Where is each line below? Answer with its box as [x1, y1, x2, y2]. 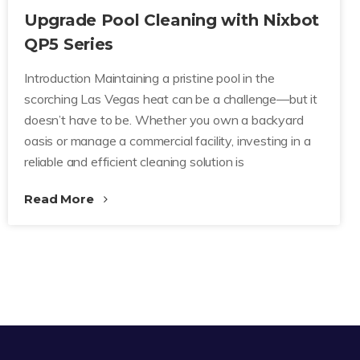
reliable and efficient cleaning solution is [24, 153, 245, 170]
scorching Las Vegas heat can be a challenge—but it [24, 91, 317, 107]
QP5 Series [24, 35, 113, 54]
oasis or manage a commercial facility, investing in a [24, 133, 311, 149]
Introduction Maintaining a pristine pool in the [24, 70, 275, 86]
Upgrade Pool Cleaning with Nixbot [24, 10, 320, 30]
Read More [24, 191, 97, 207]
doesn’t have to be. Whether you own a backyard [24, 112, 304, 128]
